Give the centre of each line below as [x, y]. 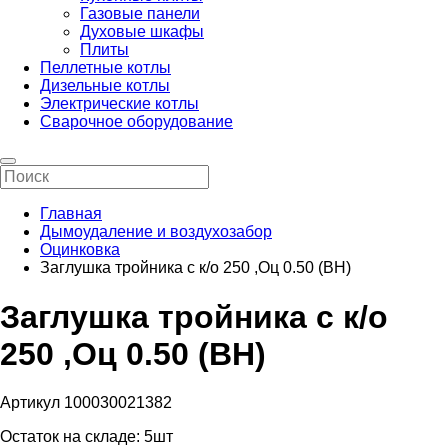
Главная [71, 214]
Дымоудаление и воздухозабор [156, 232]
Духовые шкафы [142, 32]
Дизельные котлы [105, 86]
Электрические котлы [119, 104]
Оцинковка [80, 250]
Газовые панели [140, 14]
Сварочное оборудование [136, 122]
